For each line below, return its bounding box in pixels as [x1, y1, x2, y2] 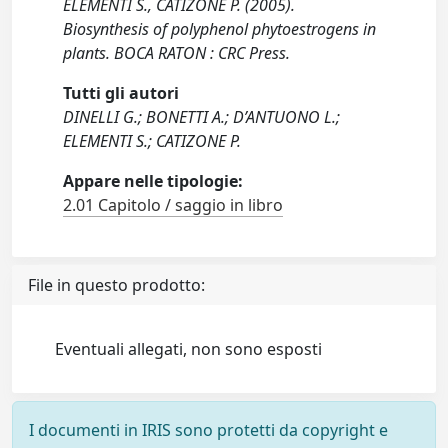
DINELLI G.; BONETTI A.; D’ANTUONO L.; [63, 106, 341, 128]
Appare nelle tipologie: [63, 170, 244, 192]
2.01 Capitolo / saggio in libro [63, 194, 284, 216]
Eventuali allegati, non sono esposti [55, 338, 323, 360]
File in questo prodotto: [28, 274, 205, 296]
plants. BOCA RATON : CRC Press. [63, 42, 291, 64]
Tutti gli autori [63, 82, 180, 104]
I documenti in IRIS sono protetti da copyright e [29, 419, 388, 441]
